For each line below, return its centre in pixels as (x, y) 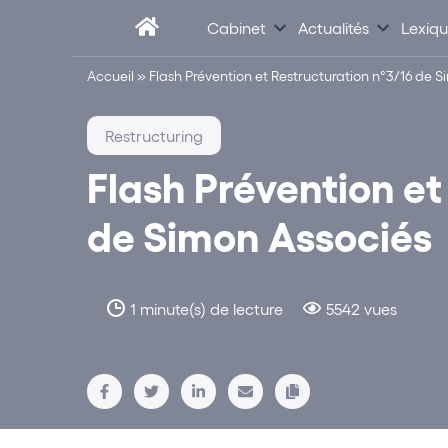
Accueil (110, 75)
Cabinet (236, 27)
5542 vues (361, 309)
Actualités (333, 27)
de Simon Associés (259, 234)
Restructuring (154, 135)
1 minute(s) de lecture (206, 309)
